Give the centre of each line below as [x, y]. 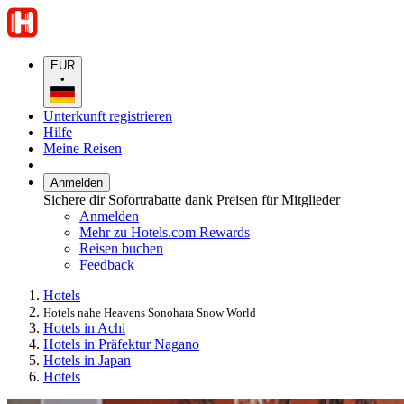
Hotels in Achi [84, 327]
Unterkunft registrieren [108, 115]
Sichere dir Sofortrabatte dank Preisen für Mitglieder [192, 199]
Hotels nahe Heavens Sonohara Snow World [150, 312]
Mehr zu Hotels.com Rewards [165, 232]
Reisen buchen [121, 248]
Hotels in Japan [87, 360]
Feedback [107, 264]
